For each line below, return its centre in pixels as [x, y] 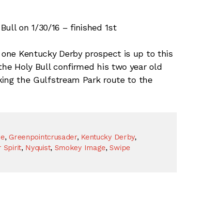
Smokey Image [80, 147]
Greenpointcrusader [43, 137]
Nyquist [38, 147]
